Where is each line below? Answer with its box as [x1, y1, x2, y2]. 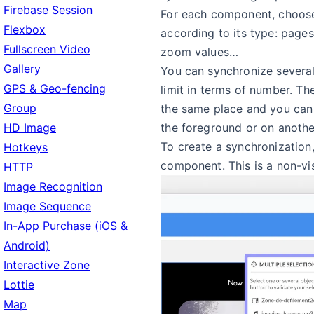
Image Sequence [4, 199, 91, 213]
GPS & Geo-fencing [4, 81, 106, 95]
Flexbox [4, 22, 46, 36]
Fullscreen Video [4, 42, 90, 56]
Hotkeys [4, 140, 48, 154]
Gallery [4, 62, 41, 76]
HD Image [4, 121, 56, 135]
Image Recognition [4, 179, 102, 193]
